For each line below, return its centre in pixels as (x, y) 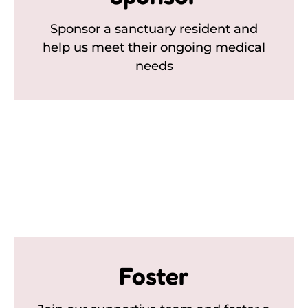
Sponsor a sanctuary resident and (154, 29)
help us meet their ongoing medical (154, 47)
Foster (154, 275)
